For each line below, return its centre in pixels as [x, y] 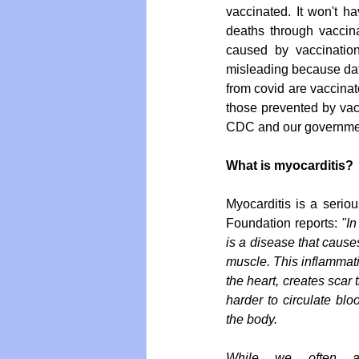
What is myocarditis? [290, 166]
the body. [252, 320]
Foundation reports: [284, 224]
